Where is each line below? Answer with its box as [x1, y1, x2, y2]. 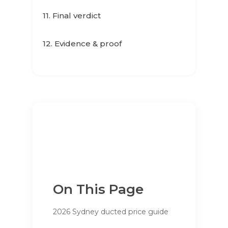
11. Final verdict [43, 11, 101, 20]
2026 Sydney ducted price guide [53, 207, 168, 216]
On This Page [53, 181, 144, 197]
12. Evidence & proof [43, 39, 122, 48]
